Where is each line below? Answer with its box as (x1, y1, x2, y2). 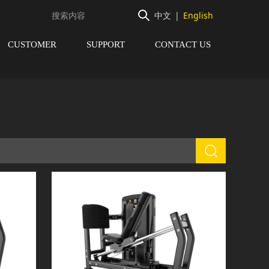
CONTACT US (155, 38, 211, 49)
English (183, 10, 213, 21)
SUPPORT (86, 38, 125, 49)
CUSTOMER (8, 38, 56, 49)
